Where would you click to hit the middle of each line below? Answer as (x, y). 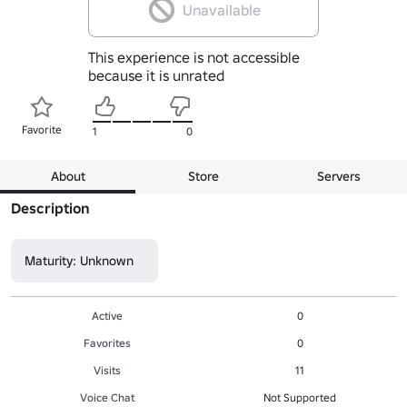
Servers (339, 176)
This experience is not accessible (194, 57)
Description (50, 208)
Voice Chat (107, 397)
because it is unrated (156, 75)
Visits (107, 370)
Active (107, 315)
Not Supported (300, 397)
